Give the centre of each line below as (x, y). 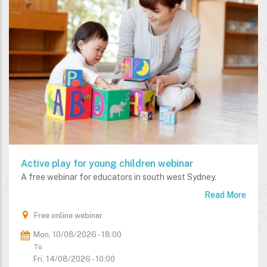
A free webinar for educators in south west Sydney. (119, 177)
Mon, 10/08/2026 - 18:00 (77, 235)
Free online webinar (68, 216)
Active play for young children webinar (107, 164)
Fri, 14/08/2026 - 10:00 (74, 259)
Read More (225, 195)
